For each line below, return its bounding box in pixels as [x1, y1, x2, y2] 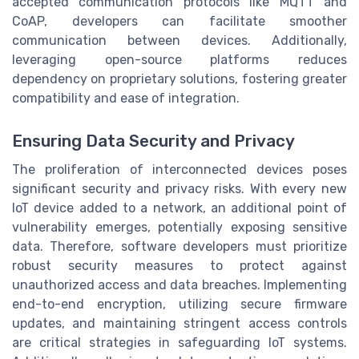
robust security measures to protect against [12, 258, 347, 274]
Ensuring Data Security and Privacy [12, 131, 295, 151]
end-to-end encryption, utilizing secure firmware [12, 296, 347, 313]
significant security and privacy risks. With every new [12, 181, 347, 197]
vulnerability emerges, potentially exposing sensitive [12, 220, 347, 236]
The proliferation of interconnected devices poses [12, 162, 347, 178]
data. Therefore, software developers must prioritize [12, 239, 347, 255]
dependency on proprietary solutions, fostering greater [12, 71, 347, 87]
